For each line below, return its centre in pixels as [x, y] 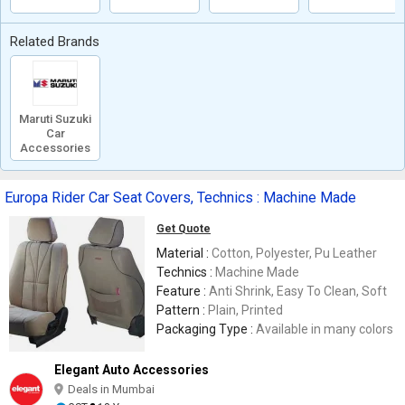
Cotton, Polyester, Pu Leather [294, 253]
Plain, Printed [245, 310]
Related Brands [55, 42]
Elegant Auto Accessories [132, 370]
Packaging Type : [206, 329]
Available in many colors [325, 329]
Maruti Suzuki [55, 119]
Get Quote [184, 229]
